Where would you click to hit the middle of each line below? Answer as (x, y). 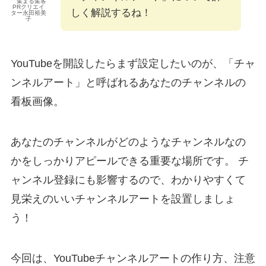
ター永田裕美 (28, 12)
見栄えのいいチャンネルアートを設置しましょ (123, 199)
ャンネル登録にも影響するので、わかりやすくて (128, 180)
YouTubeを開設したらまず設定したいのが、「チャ (133, 64)
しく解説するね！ (111, 12)
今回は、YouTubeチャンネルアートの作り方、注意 (133, 259)
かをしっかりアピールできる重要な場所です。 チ (129, 161)
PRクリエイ (28, 7)
